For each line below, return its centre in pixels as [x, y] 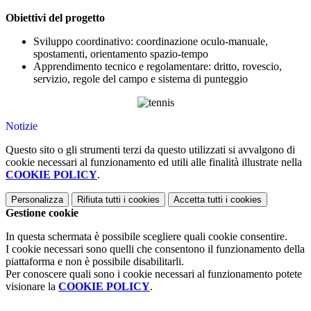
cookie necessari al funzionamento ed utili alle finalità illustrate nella [154, 162]
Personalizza [37, 200]
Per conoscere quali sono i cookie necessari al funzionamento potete [154, 274]
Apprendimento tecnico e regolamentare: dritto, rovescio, [158, 67]
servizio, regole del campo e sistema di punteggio [141, 79]
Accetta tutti [198, 200]
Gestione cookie [42, 213]
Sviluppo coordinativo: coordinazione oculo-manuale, [151, 42]
